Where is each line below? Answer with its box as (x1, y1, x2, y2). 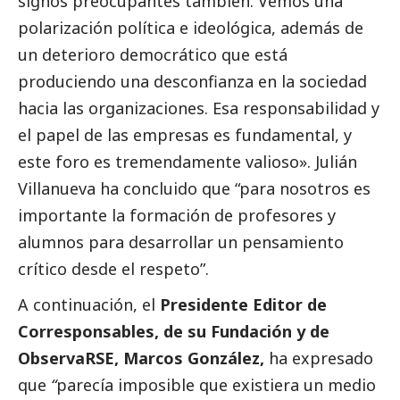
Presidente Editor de (155, 294, 327, 316)
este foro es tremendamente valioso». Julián (18, 151, 357, 173)
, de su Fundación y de (154, 321, 329, 343)
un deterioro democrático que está (18, 44, 287, 66)
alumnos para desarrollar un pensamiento (18, 231, 344, 254)
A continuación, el (18, 294, 155, 316)
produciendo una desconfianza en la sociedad (18, 71, 367, 93)
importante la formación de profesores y (18, 204, 336, 227)
